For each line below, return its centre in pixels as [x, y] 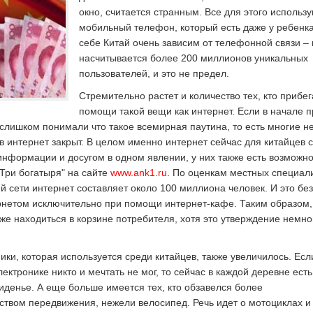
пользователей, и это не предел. [154, 73]
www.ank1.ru [139, 173]
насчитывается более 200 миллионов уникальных [194, 58]
